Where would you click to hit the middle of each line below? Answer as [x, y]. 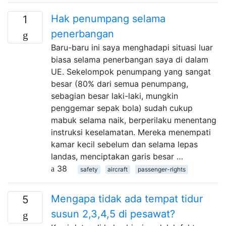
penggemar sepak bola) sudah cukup [122, 108]
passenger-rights [161, 169]
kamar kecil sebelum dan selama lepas [124, 144]
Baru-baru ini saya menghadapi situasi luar [132, 47]
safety [89, 169]
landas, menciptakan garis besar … [117, 156]
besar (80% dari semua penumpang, [120, 83]
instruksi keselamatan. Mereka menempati [131, 132]
